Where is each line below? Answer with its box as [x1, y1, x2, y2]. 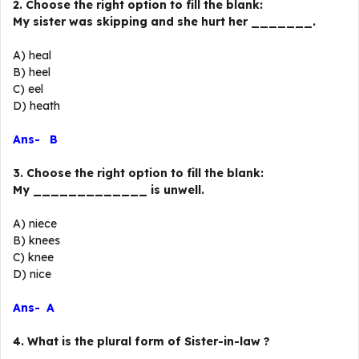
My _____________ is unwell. [13, 183, 204, 197]
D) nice [13, 267, 51, 281]
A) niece [13, 216, 57, 231]
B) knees [13, 233, 60, 248]
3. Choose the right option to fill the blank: [13, 166, 264, 180]
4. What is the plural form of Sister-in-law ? [13, 334, 270, 349]
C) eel [13, 82, 43, 96]
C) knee [13, 250, 54, 264]
